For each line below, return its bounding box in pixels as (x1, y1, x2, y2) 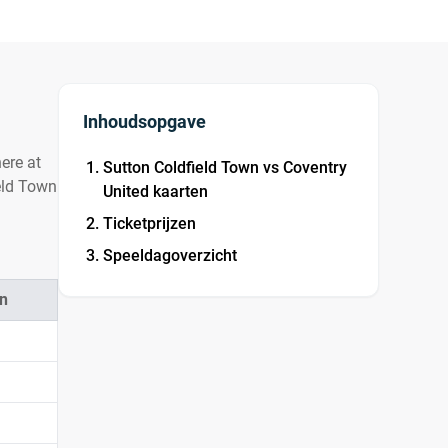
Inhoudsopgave (83, 111, 207, 132)
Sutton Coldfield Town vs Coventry (103, 158, 348, 177)
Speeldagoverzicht (103, 246, 238, 265)
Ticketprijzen (103, 214, 197, 233)
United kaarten (103, 182, 209, 201)
